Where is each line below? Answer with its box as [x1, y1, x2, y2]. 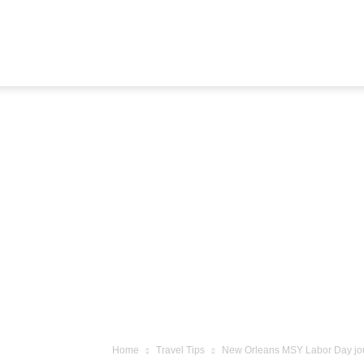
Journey [111, 122, 153, 135]
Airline [111, 36, 143, 49]
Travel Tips [156, 344, 205, 356]
